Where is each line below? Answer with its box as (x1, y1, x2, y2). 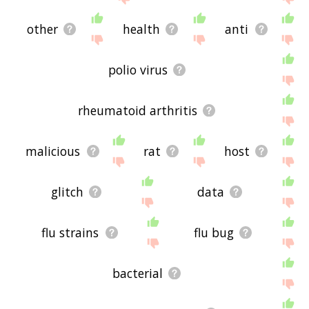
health (123, 20, 161, 37)
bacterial (112, 264, 163, 281)
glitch (51, 183, 84, 200)
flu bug (193, 223, 234, 241)
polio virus (108, 61, 168, 78)
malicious (26, 142, 81, 159)
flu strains (41, 223, 99, 241)
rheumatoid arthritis (78, 101, 198, 119)
